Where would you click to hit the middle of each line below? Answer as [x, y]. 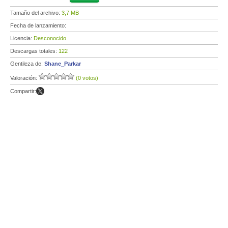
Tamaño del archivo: [36, 13]
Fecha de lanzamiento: [39, 25]
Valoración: [24, 78]
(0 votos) [87, 78]
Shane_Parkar [63, 64]
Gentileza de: [27, 64]
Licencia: [22, 38]
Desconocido [50, 38]
